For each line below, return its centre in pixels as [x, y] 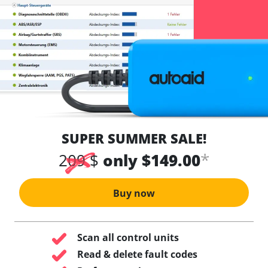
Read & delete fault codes [137, 254]
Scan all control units [128, 237]
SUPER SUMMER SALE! [134, 138]
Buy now [134, 193]
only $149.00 [152, 160]
